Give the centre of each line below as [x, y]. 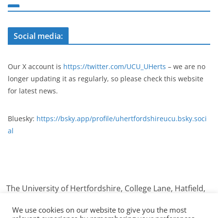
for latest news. [33, 91]
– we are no [186, 67]
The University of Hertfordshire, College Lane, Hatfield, [106, 189]
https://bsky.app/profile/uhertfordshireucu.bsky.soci [122, 119]
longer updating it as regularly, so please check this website [106, 79]
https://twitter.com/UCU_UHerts [115, 67]
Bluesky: [22, 119]
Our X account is [36, 67]
